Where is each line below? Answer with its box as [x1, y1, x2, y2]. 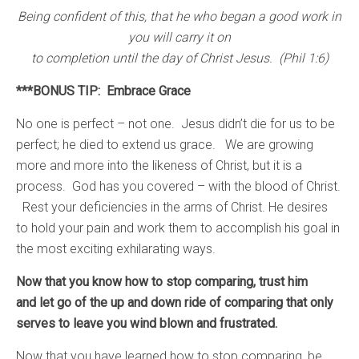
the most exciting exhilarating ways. [16, 240, 216, 256]
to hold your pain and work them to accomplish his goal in [16, 220, 340, 236]
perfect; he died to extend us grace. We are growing [16, 136, 313, 152]
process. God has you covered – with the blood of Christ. [16, 178, 341, 194]
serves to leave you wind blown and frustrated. [16, 315, 277, 331]
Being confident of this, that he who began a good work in [18, 8, 341, 24]
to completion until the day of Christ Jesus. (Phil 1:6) [30, 50, 329, 66]
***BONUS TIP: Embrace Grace [16, 83, 191, 99]
